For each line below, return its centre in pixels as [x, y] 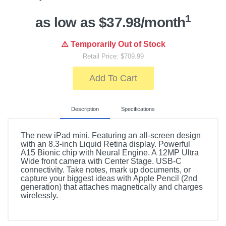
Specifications [138, 109]
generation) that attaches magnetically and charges [112, 187]
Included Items [48, 213]
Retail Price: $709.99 [113, 56]
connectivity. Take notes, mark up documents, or [106, 170]
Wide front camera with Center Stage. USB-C [101, 161]
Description [85, 109]
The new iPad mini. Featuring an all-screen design [111, 135]
